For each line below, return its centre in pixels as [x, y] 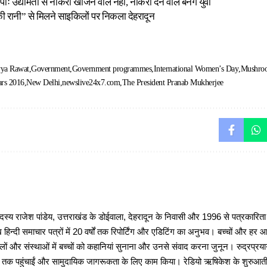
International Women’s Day [196, 69]
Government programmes [112, 69]
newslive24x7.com [91, 83]
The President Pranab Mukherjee [173, 83]
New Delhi [43, 83]
